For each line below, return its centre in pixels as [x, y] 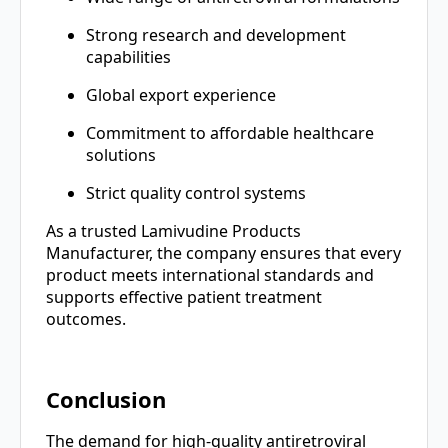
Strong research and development [216, 34]
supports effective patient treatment [184, 296]
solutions [121, 154]
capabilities [128, 56]
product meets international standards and [210, 274]
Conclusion [106, 399]
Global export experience [181, 94]
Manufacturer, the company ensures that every [223, 252]
